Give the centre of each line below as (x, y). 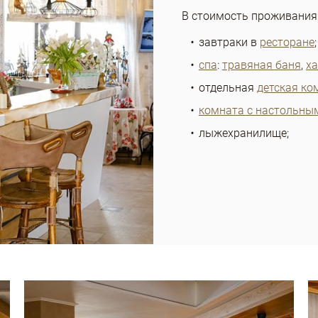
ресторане (287, 42)
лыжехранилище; (243, 133)
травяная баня (261, 65)
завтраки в (229, 42)
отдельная (227, 87)
